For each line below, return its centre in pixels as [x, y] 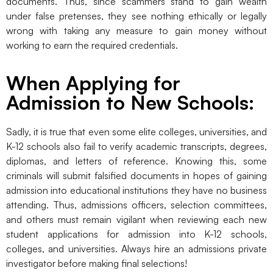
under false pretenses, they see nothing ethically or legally [136, 16]
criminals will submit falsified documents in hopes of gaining [136, 176]
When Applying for [93, 83]
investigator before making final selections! [97, 264]
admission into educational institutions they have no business [136, 190]
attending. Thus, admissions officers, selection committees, [136, 205]
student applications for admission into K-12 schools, [136, 234]
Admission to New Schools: [130, 103]
